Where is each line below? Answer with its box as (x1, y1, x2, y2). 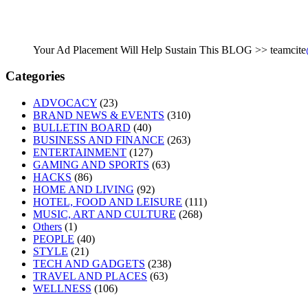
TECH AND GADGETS (33, 258, 145, 270)
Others (33, 221, 62, 233)
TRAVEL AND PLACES (33, 270, 147, 283)
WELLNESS (33, 283, 91, 295)
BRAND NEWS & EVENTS (33, 109, 164, 122)
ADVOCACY (33, 97, 97, 109)
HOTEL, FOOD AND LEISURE (33, 196, 182, 208)
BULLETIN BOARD (33, 122, 131, 134)
